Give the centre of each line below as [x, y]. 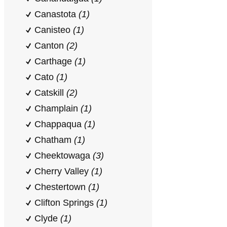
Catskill [50, 93]
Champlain [58, 108]
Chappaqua [59, 124]
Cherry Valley [63, 171]
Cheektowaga [64, 156]
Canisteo [54, 30]
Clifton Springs [65, 203]
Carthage [54, 61]
